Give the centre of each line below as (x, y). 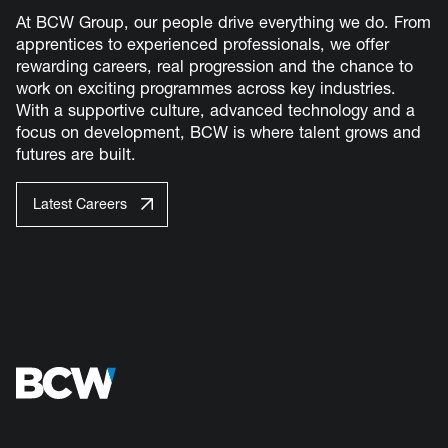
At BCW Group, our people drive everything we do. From (223, 22)
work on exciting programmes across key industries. (206, 88)
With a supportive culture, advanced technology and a (215, 110)
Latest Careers (80, 204)
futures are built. (76, 154)
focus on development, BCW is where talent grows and (218, 132)
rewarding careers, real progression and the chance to (214, 66)
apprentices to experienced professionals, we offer (202, 44)
